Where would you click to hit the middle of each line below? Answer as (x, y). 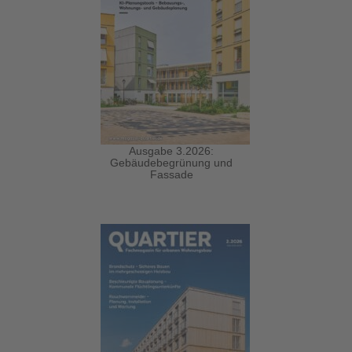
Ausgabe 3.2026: (172, 150)
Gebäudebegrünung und (172, 162)
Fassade (171, 174)
